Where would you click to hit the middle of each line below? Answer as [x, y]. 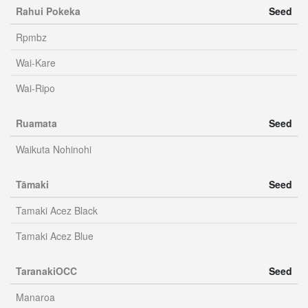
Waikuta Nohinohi [54, 149]
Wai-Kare [36, 63]
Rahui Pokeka [48, 11]
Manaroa [35, 297]
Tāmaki [32, 184]
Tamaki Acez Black [57, 210]
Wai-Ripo [35, 88]
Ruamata [36, 123]
